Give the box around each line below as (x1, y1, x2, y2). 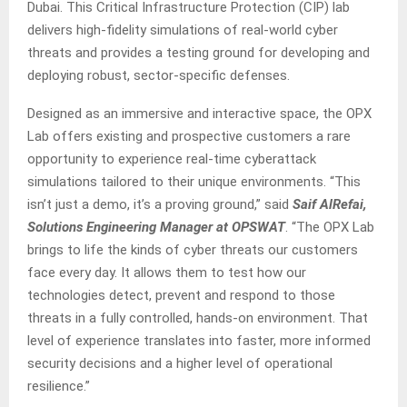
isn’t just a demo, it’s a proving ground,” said (27, 196, 293, 213)
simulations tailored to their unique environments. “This (27, 174, 361, 191)
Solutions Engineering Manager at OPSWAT (27, 219, 285, 236)
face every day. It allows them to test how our (27, 264, 306, 282)
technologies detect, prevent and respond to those (27, 287, 335, 304)
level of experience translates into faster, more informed (27, 333, 371, 350)
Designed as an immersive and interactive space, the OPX (27, 105, 372, 123)
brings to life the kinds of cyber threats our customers (27, 242, 358, 259)
